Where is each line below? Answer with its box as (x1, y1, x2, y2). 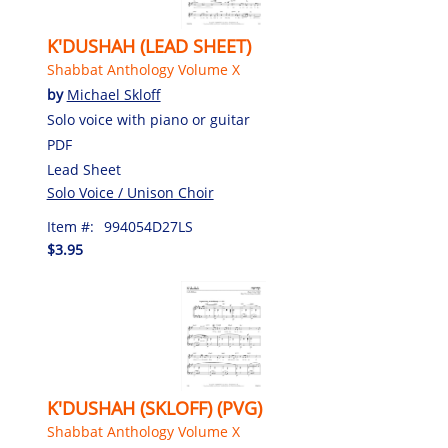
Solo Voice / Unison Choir (46, 183, 214, 203)
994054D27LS (103, 217, 193, 237)
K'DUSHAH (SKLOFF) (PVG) (46, 396, 262, 421)
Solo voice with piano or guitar (46, 110, 250, 130)
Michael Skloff (66, 85, 161, 105)
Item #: (46, 217, 94, 237)
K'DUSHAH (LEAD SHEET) (46, 34, 251, 59)
